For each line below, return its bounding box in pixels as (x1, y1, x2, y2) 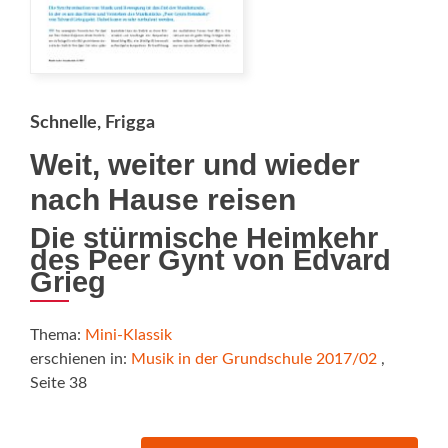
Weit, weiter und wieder (30, 148, 360, 182)
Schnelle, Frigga (30, 114, 155, 133)
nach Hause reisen (30, 183, 296, 217)
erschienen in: (30, 351, 131, 368)
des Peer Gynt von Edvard (30, 244, 391, 277)
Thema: (30, 327, 85, 344)
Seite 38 (30, 375, 87, 392)
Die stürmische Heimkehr (30, 222, 378, 255)
